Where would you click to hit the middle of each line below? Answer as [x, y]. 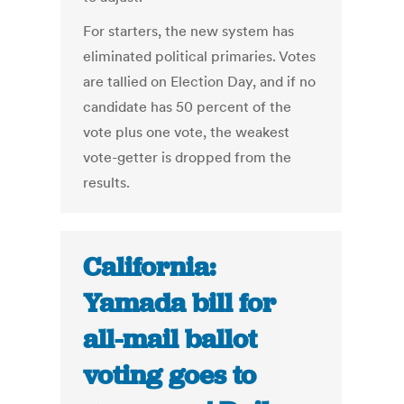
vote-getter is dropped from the [188, 157]
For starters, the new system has [189, 31]
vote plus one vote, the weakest [187, 132]
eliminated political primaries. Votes [200, 56]
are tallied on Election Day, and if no [200, 82]
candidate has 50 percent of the [188, 107]
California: [150, 267]
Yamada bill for [180, 303]
